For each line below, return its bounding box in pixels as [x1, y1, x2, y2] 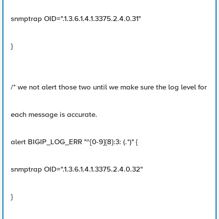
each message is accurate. [11, 110, 97, 119]
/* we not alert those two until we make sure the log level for [11, 83, 207, 91]
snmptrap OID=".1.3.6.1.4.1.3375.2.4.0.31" [11, 14, 141, 23]
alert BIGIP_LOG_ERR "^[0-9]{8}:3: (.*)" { [11, 137, 138, 146]
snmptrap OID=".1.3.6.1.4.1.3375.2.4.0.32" [11, 165, 143, 174]
